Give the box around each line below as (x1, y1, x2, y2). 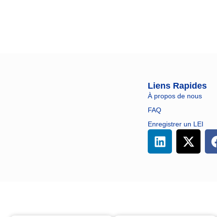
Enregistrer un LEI (148, 120, 204, 128)
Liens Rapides (148, 81, 207, 91)
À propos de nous (148, 92, 202, 100)
